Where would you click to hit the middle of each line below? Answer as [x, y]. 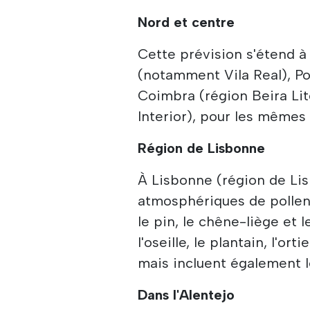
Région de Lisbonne [202, 148]
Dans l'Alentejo [186, 294]
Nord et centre [186, 22]
